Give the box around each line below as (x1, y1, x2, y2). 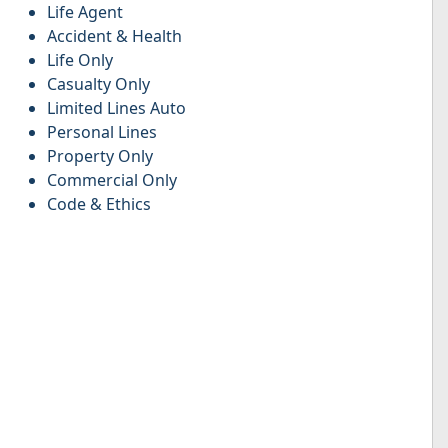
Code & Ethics (47, 192, 152, 215)
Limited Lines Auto (47, 96, 187, 119)
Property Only (47, 144, 154, 167)
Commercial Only (47, 168, 178, 191)
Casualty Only (47, 72, 151, 95)
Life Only (47, 48, 114, 71)
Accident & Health (47, 24, 183, 47)
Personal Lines (47, 120, 158, 143)
